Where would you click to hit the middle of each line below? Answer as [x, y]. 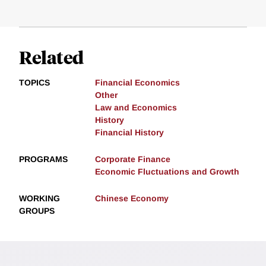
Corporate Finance [133, 159]
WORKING [39, 199]
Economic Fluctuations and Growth [167, 172]
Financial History [129, 133]
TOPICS [34, 83]
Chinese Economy [132, 199]
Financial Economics [137, 83]
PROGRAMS [43, 159]
